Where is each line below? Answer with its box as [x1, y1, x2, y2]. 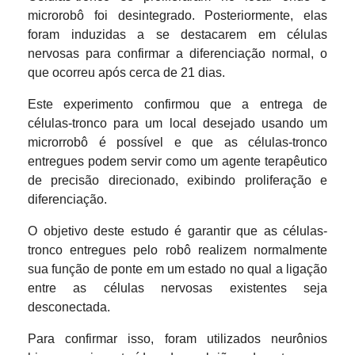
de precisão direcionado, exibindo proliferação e [28, 174, 327, 187]
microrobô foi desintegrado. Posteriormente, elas [28, 9, 327, 22]
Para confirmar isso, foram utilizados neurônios [28, 332, 327, 345]
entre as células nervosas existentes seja [28, 281, 327, 295]
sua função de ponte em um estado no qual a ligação [28, 262, 327, 276]
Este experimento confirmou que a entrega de [28, 97, 327, 111]
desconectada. [28, 300, 110, 314]
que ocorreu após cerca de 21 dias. [28, 66, 225, 79]
